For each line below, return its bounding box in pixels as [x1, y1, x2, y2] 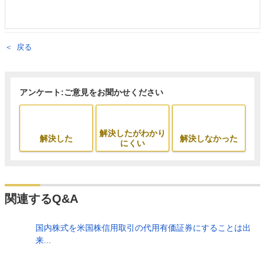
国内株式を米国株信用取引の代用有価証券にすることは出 [35, 222, 251, 232]
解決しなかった [179, 133, 238, 143]
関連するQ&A [5, 192, 78, 205]
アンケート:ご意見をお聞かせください [20, 88, 163, 97]
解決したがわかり [99, 128, 166, 138]
